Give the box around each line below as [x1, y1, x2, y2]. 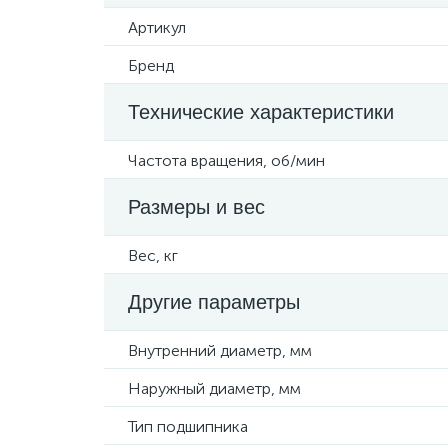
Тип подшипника [128, 417, 248, 436]
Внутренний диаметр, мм [128, 341, 312, 360]
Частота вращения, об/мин [128, 151, 325, 170]
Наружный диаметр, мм [128, 379, 301, 398]
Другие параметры [128, 291, 300, 313]
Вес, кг [128, 246, 178, 265]
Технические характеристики [128, 101, 394, 123]
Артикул [128, 18, 186, 37]
